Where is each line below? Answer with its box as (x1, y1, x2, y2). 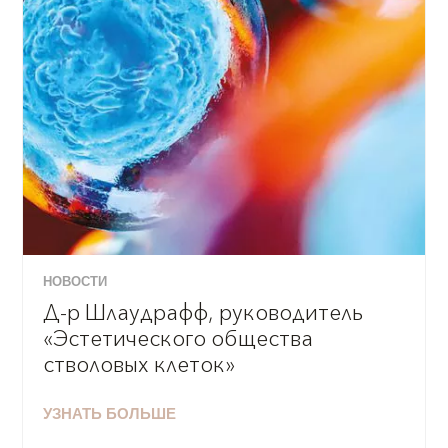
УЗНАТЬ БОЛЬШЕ (43, 407, 177, 423)
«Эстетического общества (43, 323, 314, 354)
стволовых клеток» (43, 349, 236, 380)
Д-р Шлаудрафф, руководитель (43, 297, 364, 328)
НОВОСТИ (43, 275, 108, 289)
